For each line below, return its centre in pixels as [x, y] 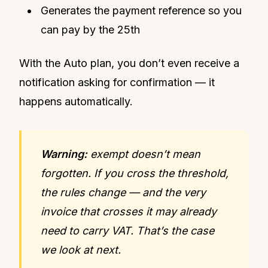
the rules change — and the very [123, 192]
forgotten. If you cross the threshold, [135, 173]
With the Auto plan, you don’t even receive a [129, 63]
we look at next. [81, 249]
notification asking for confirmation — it [117, 82]
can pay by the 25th [90, 29]
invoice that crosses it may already [129, 211]
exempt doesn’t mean [144, 154]
